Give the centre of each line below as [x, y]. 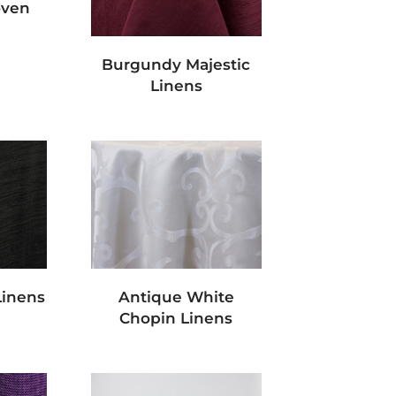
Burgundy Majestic [176, 65]
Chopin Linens [176, 319]
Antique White [176, 297]
